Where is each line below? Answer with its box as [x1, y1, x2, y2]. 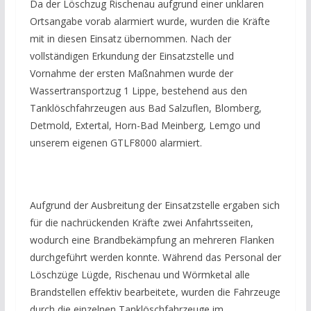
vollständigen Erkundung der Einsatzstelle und [29, 49, 234, 63]
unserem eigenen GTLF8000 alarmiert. [29, 136, 202, 150]
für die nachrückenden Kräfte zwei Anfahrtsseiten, [29, 216, 253, 230]
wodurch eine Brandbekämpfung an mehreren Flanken [29, 233, 274, 247]
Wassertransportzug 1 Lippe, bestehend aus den [29, 84, 247, 98]
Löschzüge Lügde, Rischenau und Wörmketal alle [29, 268, 250, 282]
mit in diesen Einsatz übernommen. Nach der [29, 32, 231, 46]
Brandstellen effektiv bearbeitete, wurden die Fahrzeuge [29, 285, 280, 299]
